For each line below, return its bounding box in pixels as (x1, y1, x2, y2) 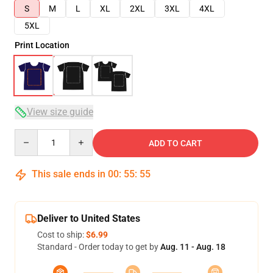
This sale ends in (29, 168, 108, 180)
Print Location (15, 40, 69, 50)
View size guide (27, 106, 93, 118)
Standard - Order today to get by (37, 242, 160, 252)
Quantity (14, 130, 48, 140)
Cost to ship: (37, 230, 86, 239)
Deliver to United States (37, 213, 140, 224)
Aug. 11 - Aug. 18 (160, 242, 225, 252)
